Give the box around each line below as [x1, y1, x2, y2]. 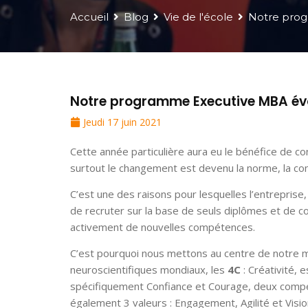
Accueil [70, 10, 109, 24]
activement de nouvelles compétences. [70, 220, 255, 234]
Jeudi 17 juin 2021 [83, 115, 162, 129]
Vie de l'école [164, 10, 233, 24]
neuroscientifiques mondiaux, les [70, 263, 228, 277]
